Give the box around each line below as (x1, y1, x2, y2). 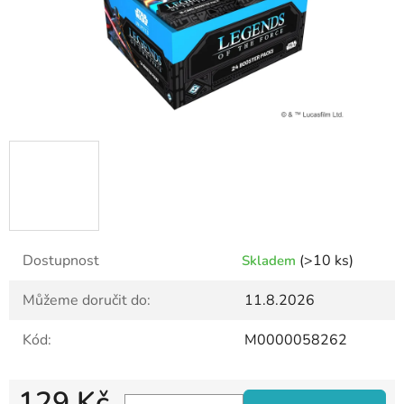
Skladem (242, 252, 299, 271)
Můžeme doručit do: (23, 290, 151, 311)
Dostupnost (23, 251, 99, 271)
